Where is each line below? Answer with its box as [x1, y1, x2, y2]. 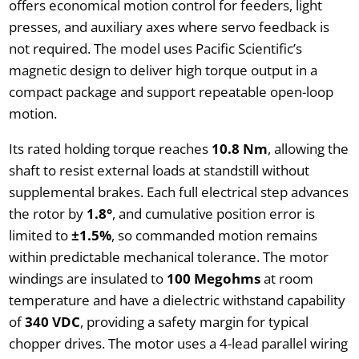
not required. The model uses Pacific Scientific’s [8, 39, 302, 58]
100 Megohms [166, 269, 260, 288]
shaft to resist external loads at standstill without [8, 161, 309, 180]
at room [260, 269, 313, 288]
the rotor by [8, 204, 87, 224]
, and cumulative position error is [111, 204, 315, 224]
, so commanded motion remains [111, 226, 317, 245]
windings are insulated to [8, 269, 167, 288]
